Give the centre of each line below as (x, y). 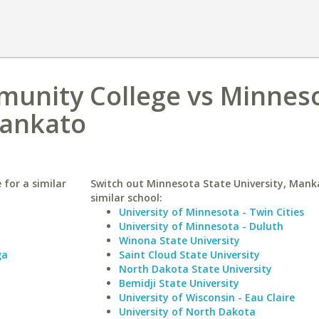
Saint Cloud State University (189, 255)
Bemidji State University (179, 283)
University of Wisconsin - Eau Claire (206, 297)
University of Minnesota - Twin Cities (211, 212)
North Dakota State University (195, 269)
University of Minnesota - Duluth (201, 226)
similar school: (126, 198)
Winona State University (179, 240)
